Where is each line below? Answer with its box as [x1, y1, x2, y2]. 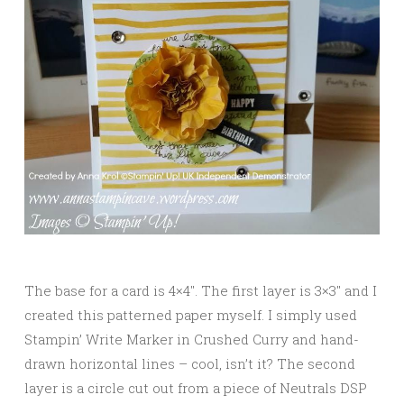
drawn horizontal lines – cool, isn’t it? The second [24, 353, 355, 372]
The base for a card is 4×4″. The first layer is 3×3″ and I [24, 280, 377, 299]
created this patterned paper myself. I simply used [24, 305, 357, 324]
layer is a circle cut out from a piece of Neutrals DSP [24, 378, 367, 397]
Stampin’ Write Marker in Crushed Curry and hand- [24, 329, 359, 348]
